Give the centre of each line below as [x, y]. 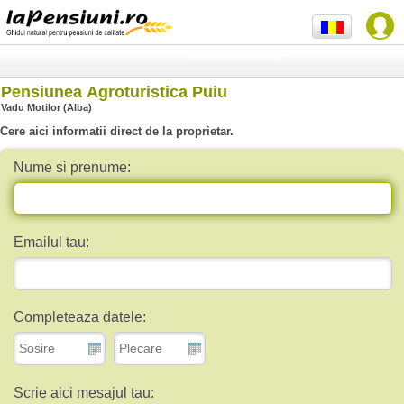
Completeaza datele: [80, 317]
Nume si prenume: [72, 167]
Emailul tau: [51, 242]
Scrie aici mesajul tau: [84, 392]
